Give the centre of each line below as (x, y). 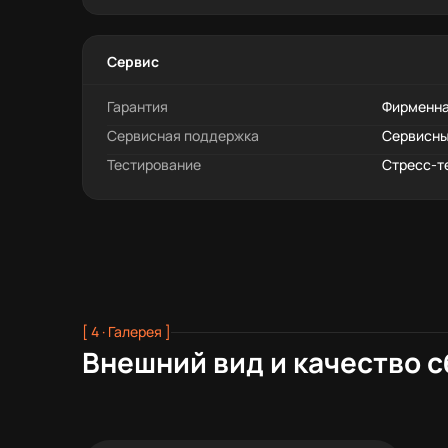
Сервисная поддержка (183, 135)
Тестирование (154, 164)
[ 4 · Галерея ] (126, 331)
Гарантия (137, 106)
